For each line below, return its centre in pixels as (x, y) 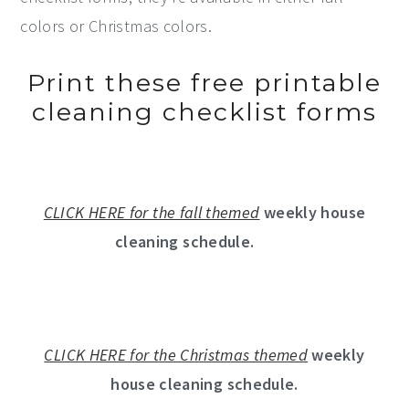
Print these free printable (204, 82)
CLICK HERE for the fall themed (152, 212)
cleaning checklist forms (204, 111)
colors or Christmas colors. (116, 26)
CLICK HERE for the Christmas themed (176, 354)
